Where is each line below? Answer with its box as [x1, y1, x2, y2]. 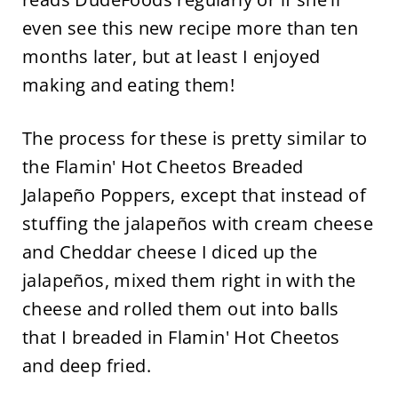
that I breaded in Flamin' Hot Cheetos [21, 325, 340, 349]
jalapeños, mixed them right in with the [21, 268, 356, 292]
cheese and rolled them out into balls [21, 297, 339, 321]
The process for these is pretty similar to [21, 126, 368, 150]
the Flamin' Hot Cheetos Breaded [21, 155, 304, 179]
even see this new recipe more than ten [21, 16, 359, 40]
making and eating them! [21, 73, 235, 97]
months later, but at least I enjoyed [21, 44, 321, 68]
